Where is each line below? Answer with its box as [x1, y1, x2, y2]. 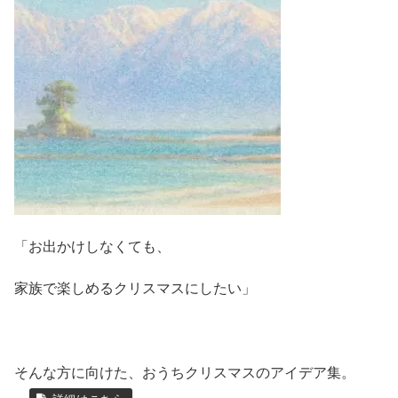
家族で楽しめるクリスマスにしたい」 [14, 281, 256, 297]
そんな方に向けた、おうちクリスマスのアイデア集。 [14, 364, 355, 380]
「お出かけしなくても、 [14, 238, 171, 254]
